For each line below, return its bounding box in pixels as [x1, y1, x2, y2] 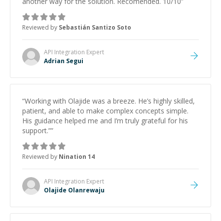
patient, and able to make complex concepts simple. [22, 106, 188, 115]
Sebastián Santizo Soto [59, 23, 131, 32]
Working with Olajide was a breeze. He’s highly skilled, [25, 96, 195, 106]
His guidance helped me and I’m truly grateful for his [22, 116, 188, 125]
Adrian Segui [44, 57, 83, 65]
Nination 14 [59, 152, 95, 161]
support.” [22, 126, 51, 135]
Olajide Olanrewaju [44, 186, 105, 194]
